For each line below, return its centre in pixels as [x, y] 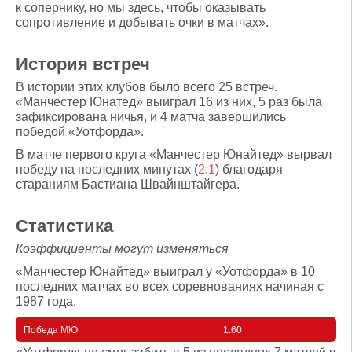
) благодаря [249, 169]
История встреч [83, 64]
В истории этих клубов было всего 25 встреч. [147, 87]
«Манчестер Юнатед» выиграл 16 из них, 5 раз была [169, 102]
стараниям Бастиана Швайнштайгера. [128, 184]
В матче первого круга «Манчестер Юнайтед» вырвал [174, 154]
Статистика [64, 226]
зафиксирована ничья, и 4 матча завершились [151, 117]
